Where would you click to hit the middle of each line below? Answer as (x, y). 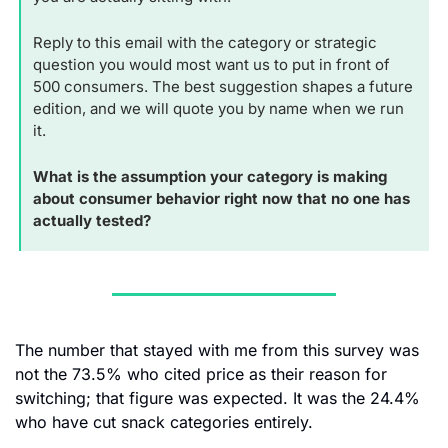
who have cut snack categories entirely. (166, 422)
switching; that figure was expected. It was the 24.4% (217, 398)
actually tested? (92, 221)
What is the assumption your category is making (210, 177)
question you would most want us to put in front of (211, 65)
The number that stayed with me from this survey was (217, 350)
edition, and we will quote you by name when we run (218, 109)
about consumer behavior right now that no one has (221, 199)
